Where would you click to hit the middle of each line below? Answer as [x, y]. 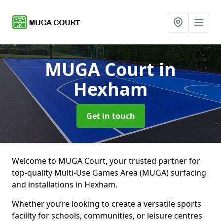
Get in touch [110, 116]
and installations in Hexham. [65, 184]
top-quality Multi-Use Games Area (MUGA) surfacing [109, 173]
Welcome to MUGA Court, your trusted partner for [106, 161]
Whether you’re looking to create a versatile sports [107, 204]
